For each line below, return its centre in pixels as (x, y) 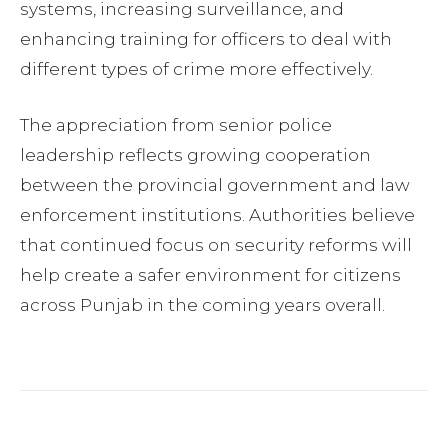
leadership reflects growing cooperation (195, 155)
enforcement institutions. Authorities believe (217, 215)
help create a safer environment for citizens (210, 275)
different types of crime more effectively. (196, 69)
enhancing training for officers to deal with (206, 39)
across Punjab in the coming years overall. (202, 305)
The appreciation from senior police (176, 125)
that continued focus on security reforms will (216, 245)
